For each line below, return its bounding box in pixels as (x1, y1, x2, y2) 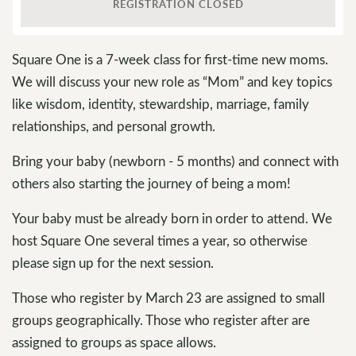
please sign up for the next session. (12, 253, 214, 272)
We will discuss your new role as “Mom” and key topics (12, 72, 332, 91)
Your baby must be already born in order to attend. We (12, 208, 332, 227)
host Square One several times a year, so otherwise (12, 230, 308, 250)
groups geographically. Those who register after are (12, 310, 310, 329)
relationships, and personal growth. (12, 116, 215, 135)
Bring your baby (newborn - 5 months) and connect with (12, 151, 339, 170)
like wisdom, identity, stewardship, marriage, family (12, 94, 309, 113)
